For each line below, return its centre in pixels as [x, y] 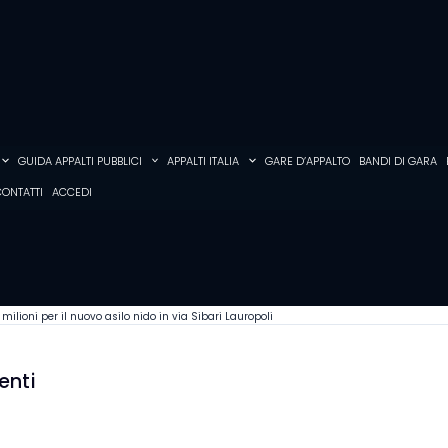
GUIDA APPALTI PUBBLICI [79, 160]
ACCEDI [71, 192]
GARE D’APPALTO [307, 160]
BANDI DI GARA [397, 160]
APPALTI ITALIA [203, 160]
